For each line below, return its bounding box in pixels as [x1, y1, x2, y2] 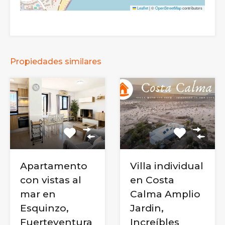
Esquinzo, [20, 202, 69, 214]
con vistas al [20, 174, 81, 186]
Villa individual [130, 160, 203, 172]
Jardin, [130, 202, 164, 214]
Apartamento [20, 160, 87, 172]
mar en [20, 188, 56, 200]
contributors [181, 5, 202, 11]
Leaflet [136, 5, 148, 11]
